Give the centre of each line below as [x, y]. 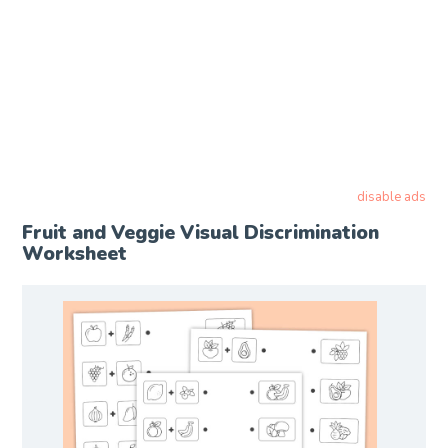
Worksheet [75, 253]
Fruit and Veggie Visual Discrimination [201, 232]
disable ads [391, 196]
